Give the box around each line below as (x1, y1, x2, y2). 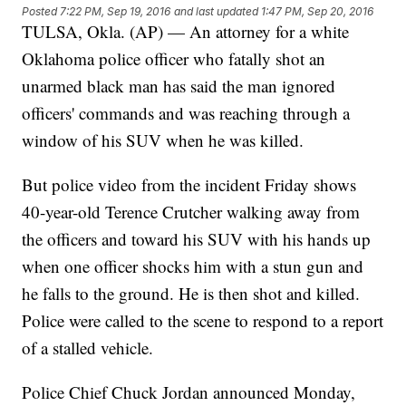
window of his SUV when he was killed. (22, 129, 304, 152)
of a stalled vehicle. (22, 336, 154, 360)
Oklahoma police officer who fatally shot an (22, 47, 326, 71)
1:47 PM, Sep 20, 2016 (261, 4, 374, 18)
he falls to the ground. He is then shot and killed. (22, 282, 361, 305)
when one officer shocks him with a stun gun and (22, 255, 364, 278)
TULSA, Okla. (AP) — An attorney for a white (22, 20, 350, 43)
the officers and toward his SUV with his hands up (22, 227, 372, 251)
